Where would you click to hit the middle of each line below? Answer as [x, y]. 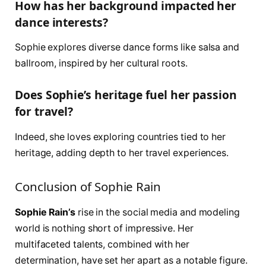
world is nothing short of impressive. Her [104, 228]
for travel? [44, 112]
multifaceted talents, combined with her [102, 244]
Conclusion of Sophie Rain [88, 186]
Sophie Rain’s [46, 212]
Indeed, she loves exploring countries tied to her [121, 137]
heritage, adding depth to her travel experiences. [122, 153]
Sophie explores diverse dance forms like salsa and [127, 47]
